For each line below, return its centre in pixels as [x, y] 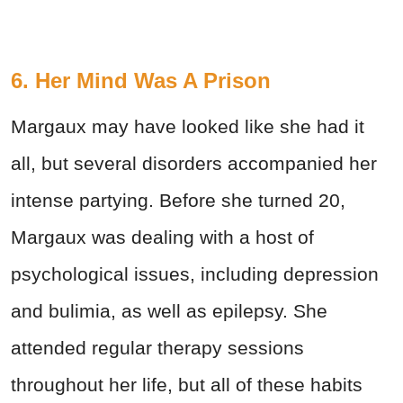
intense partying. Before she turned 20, [178, 201]
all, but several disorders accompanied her [194, 164]
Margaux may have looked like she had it [188, 127]
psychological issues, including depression [195, 274]
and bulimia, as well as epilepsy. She [169, 311]
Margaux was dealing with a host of [162, 237]
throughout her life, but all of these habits [187, 385]
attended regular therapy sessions [157, 348]
